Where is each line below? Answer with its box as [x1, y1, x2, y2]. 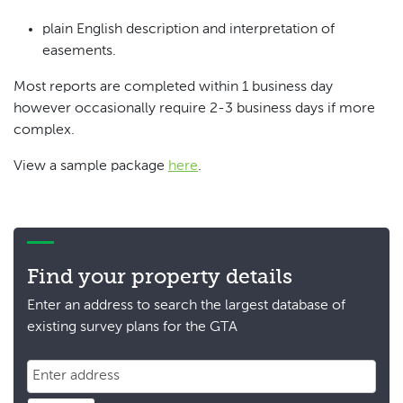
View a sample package [13, 159, 168, 175]
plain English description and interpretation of [42, 22, 335, 38]
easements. [42, 44, 116, 59]
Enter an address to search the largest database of [27, 299, 345, 314]
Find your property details [27, 267, 292, 289]
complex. [13, 123, 75, 139]
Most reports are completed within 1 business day [13, 80, 333, 95]
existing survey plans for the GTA [27, 320, 237, 336]
